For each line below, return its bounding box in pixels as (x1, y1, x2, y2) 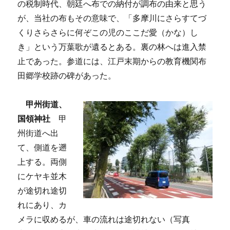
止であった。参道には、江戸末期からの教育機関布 (17, 56, 207, 66)
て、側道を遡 (17, 142, 67, 152)
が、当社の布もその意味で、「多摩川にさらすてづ (17, 13, 207, 23)
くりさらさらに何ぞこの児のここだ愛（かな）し (17, 27, 199, 37)
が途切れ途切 (17, 185, 67, 196)
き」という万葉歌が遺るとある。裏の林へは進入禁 (17, 42, 207, 52)
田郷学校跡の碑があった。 (17, 70, 117, 81)
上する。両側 (17, 157, 67, 167)
